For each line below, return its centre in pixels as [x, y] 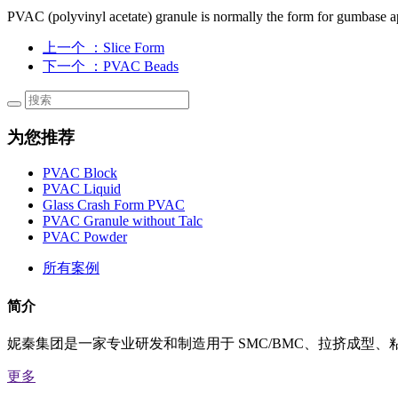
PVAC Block [80, 173]
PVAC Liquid [82, 189]
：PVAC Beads [134, 66]
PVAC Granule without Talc [123, 221]
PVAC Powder [85, 237]
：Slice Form [127, 47]
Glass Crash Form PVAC [114, 205]
